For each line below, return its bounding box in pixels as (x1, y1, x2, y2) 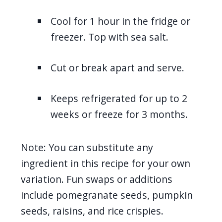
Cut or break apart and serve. (51, 60, 184, 74)
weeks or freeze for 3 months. (51, 107, 188, 121)
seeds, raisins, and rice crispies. (21, 204, 164, 218)
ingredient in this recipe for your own (21, 156, 190, 170)
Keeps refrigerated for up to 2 (51, 91, 187, 105)
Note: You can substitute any (21, 140, 153, 154)
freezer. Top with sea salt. (51, 30, 168, 44)
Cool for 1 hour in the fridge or (51, 14, 190, 28)
